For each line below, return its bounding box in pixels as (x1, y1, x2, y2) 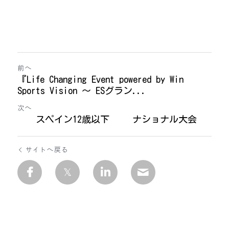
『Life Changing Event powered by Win (17, 75, 184, 84)
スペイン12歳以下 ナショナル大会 (17, 114, 197, 124)
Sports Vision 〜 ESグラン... (17, 86, 146, 95)
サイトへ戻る (25, 144, 68, 154)
